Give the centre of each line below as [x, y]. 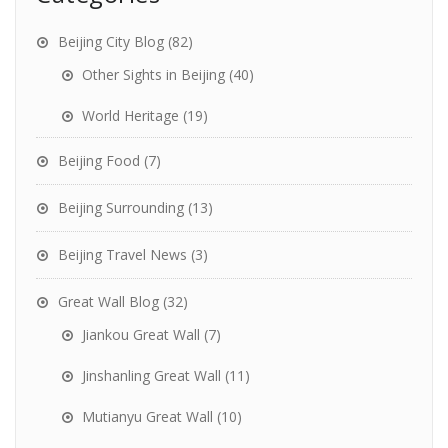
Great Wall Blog [108, 301]
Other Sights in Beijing [153, 74]
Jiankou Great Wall [141, 334]
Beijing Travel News [122, 254]
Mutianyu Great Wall [147, 416]
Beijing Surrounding [121, 207]
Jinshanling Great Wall [151, 375]
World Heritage [130, 115]
